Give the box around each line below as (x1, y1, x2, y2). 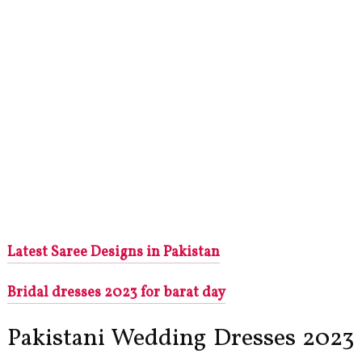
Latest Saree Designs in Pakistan (6, 242, 220, 263)
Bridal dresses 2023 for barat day (6, 283, 225, 304)
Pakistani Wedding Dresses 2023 (6, 322, 356, 356)
